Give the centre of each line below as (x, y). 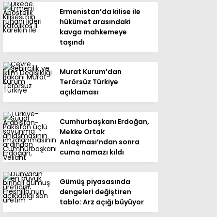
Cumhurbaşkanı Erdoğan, (104, 121)
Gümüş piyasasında (95, 181)
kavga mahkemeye (93, 32)
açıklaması (79, 92)
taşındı (72, 42)
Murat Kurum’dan (91, 71)
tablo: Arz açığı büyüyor (102, 202)
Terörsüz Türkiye (89, 82)
